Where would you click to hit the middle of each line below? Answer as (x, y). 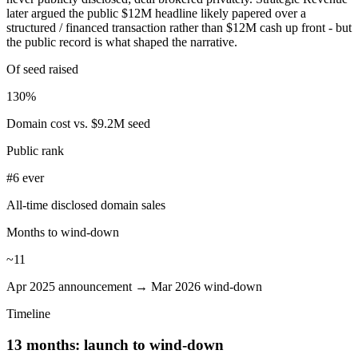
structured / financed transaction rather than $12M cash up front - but (179, 28)
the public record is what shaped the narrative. (122, 42)
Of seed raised (42, 70)
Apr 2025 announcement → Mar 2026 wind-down (134, 287)
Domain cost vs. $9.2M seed (78, 124)
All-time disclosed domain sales (86, 205)
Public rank (35, 151)
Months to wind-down (63, 233)
